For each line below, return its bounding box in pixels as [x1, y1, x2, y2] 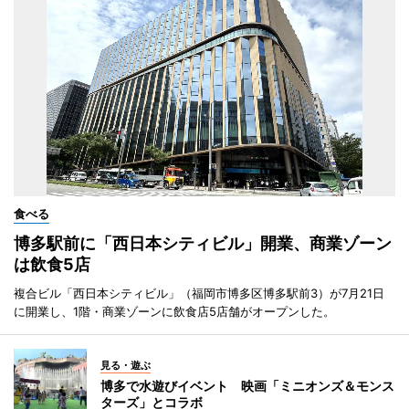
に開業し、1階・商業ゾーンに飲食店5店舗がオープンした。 [14, 303, 335, 319]
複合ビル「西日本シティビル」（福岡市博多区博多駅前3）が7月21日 [14, 285, 384, 300]
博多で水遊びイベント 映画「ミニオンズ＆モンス [100, 377, 394, 393]
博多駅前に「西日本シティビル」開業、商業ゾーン [14, 233, 392, 253]
